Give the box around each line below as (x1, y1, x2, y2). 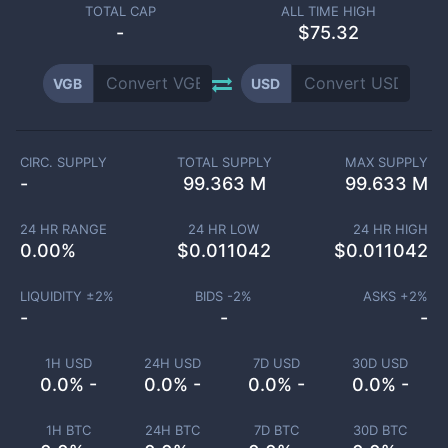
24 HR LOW (188, 221, 260, 237)
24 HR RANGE (19, 221, 107, 237)
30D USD (352, 355, 408, 371)
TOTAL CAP (84, 3, 156, 19)
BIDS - (195, 288, 234, 304)
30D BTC (353, 422, 407, 438)
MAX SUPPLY (345, 154, 429, 170)
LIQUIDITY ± (19, 288, 95, 304)
